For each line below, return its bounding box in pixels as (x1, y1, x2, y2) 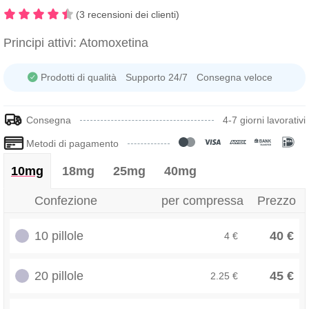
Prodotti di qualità (41, 72, 117, 83)
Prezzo (257, 194, 296, 208)
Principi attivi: (3, 36, 77, 50)
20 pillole (34, 269, 83, 283)
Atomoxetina (77, 36, 148, 50)
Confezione (34, 194, 97, 208)
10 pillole (34, 229, 83, 243)
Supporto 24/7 (126, 72, 188, 83)
